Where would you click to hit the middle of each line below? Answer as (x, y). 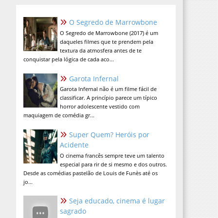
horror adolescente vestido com (100, 107)
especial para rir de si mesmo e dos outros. (114, 164)
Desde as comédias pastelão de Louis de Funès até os (91, 173)
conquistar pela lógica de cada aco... (69, 59)
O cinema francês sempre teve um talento (112, 155)
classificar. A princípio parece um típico (109, 98)
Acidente (74, 145)
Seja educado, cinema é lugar (117, 201)
